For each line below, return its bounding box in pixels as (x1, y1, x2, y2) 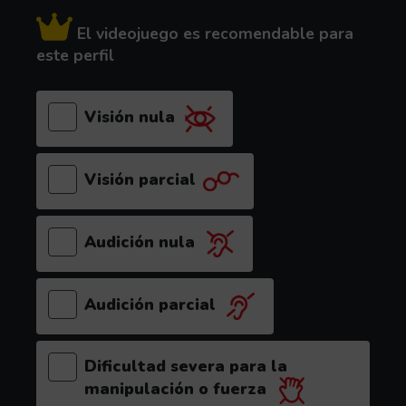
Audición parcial (83, 294, 216, 316)
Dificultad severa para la (83, 354, 287, 377)
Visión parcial (83, 169, 196, 191)
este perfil (36, 43, 114, 66)
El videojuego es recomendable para (72, 22, 353, 44)
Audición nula (83, 231, 195, 254)
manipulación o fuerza (83, 378, 266, 401)
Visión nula (83, 106, 175, 129)
